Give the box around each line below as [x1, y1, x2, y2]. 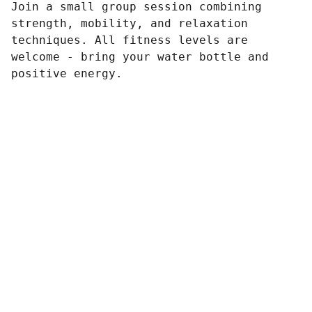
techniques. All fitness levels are [11, 33, 248, 47]
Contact [130, 173, 182, 188]
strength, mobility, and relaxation [11, 17, 248, 30]
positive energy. [11, 67, 123, 80]
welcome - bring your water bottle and [11, 50, 269, 63]
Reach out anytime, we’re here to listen [60, 203, 252, 214]
